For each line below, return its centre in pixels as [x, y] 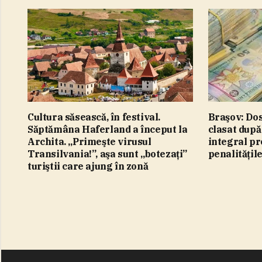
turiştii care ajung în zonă [88, 166]
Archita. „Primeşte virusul [89, 141]
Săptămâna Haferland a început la [108, 129]
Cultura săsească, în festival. [94, 117]
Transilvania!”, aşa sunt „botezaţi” [107, 154]
